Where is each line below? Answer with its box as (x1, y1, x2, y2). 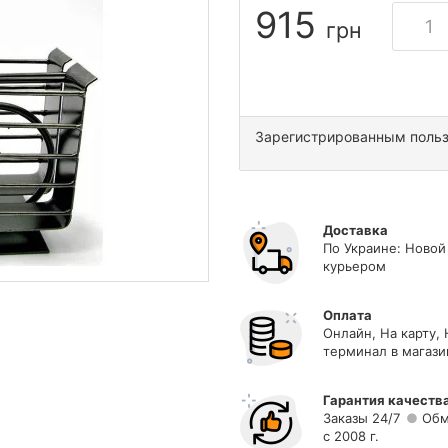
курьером (323, 258, 386, 274)
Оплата (323, 307, 372, 323)
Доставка (323, 222, 388, 238)
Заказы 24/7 (323, 410, 400, 426)
